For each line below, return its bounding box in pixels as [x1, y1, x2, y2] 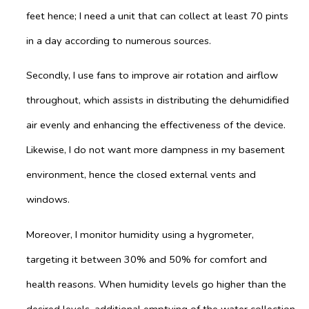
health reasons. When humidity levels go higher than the [26, 277, 286, 291]
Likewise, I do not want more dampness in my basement [26, 143, 285, 157]
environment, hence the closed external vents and [26, 168, 256, 182]
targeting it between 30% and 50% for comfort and [26, 252, 267, 266]
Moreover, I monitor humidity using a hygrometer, [26, 227, 254, 241]
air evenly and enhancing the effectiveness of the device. [26, 118, 286, 132]
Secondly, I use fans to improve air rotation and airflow [26, 68, 278, 83]
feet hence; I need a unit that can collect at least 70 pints [26, 8, 288, 23]
